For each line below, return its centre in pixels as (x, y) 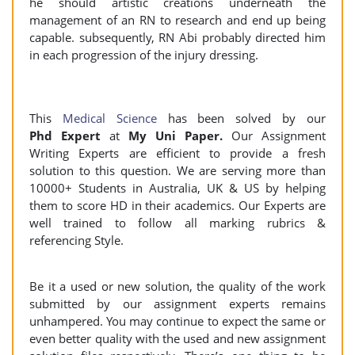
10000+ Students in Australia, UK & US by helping (177, 188)
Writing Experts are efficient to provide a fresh (177, 153)
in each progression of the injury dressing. (144, 55)
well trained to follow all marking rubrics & (177, 223)
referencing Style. (76, 240)
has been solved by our (241, 118)
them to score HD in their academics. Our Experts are (177, 205)
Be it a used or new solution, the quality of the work (177, 286)
